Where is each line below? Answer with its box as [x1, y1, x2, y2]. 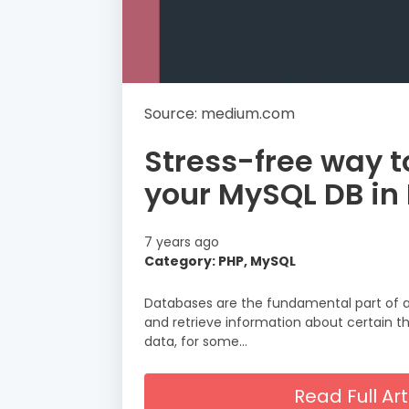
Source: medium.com [144, 103, 295, 125]
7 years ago [144, 233, 219, 252]
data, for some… [144, 332, 247, 351]
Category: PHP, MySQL [144, 252, 296, 271]
